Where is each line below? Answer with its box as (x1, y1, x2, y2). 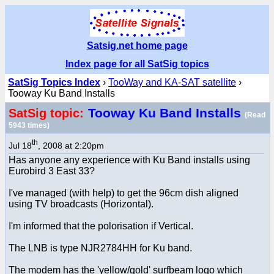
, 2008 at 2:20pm (38, 140, 104, 150)
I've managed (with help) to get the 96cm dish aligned (9, 187, 239, 198)
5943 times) (9, 121, 50, 130)
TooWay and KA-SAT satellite (108, 77, 236, 87)
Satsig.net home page (86, 40, 188, 51)
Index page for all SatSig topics (65, 59, 209, 69)
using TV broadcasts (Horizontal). (9, 198, 154, 209)
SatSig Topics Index (8, 77, 100, 87)
